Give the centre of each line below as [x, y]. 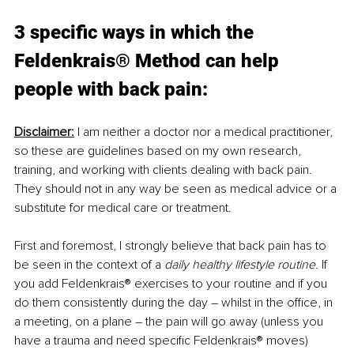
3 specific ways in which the [136, 33]
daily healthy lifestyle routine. [241, 265]
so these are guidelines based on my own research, [159, 151]
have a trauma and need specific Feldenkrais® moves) [161, 341]
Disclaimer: [44, 132]
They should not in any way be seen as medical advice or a [177, 189]
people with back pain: [111, 90]
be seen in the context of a [89, 265]
